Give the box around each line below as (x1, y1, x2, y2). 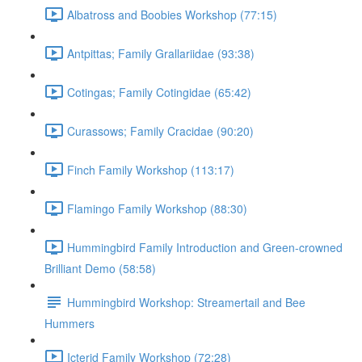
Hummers (44, 315, 95, 331)
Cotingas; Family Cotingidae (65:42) (67, 83, 251, 100)
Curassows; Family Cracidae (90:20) (67, 122, 254, 139)
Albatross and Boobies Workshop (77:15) (67, 6, 277, 23)
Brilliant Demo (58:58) (44, 260, 156, 276)
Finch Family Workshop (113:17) (67, 161, 234, 178)
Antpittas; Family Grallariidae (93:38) (67, 44, 255, 61)
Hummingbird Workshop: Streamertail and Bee (67, 293, 305, 310)
